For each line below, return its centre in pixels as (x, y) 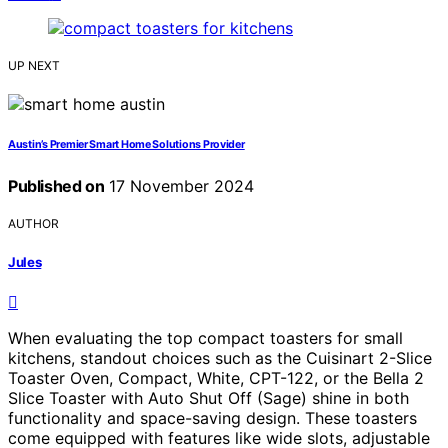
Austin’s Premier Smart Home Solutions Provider (126, 145)
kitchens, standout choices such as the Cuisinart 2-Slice (220, 357)
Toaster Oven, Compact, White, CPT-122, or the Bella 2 (216, 377)
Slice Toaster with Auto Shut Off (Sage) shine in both (208, 397)
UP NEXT (34, 66)
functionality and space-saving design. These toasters (212, 417)
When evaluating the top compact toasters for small (205, 337)
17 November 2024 (179, 186)
